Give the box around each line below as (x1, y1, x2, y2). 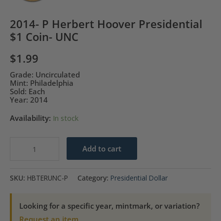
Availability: (10, 112, 51, 123)
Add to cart (82, 144, 121, 154)
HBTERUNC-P (27, 173, 68, 183)
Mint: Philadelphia (10, 78, 74, 88)
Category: (77, 173, 110, 183)
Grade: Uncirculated (10, 70, 80, 80)
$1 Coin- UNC (10, 29, 78, 44)
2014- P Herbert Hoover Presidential (10, 16, 202, 31)
